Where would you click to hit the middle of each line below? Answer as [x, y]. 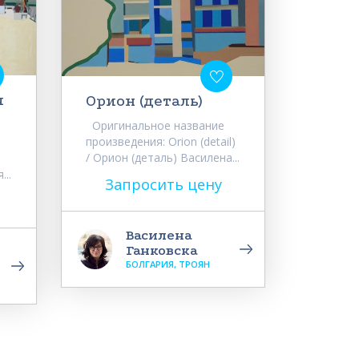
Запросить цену [163, 184]
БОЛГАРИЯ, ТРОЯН [168, 264]
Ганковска [162, 250]
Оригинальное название [155, 125]
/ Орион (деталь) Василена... [163, 157]
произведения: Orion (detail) [161, 141]
